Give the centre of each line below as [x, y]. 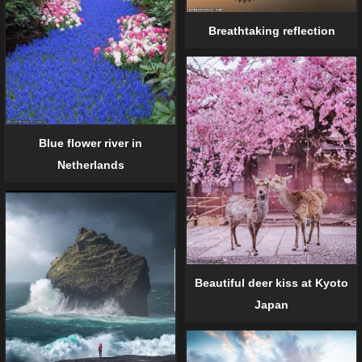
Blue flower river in [90, 143]
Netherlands [90, 164]
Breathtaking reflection [271, 30]
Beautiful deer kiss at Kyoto [271, 283]
